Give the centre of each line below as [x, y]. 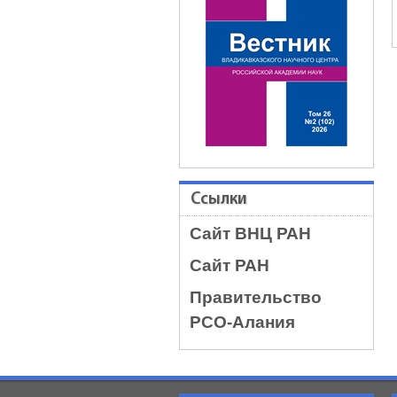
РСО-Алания [242, 322]
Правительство [256, 297]
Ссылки [219, 200]
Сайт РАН [230, 265]
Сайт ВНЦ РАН [250, 234]
